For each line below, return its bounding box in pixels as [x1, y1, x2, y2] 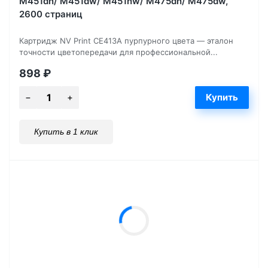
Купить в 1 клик [34, 126, 98, 136]
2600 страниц [19, 8, 83, 20]
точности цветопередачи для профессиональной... [19, 47, 218, 57]
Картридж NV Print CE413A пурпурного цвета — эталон [19, 35, 233, 45]
